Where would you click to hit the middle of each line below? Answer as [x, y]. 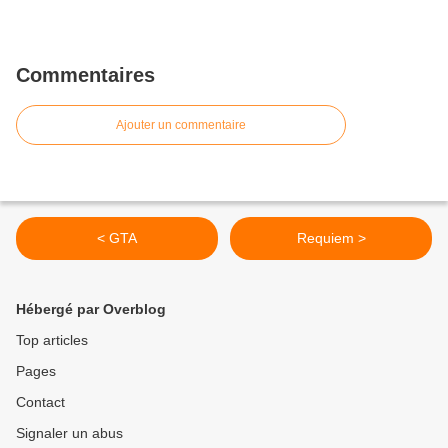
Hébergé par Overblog [91, 309]
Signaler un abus [69, 433]
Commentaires [85, 75]
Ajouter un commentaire [181, 125]
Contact [40, 402]
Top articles [52, 340]
